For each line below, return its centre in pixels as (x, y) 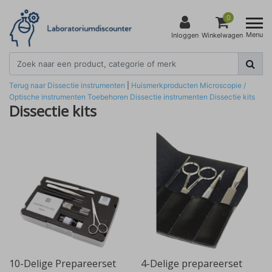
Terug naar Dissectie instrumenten (67, 85)
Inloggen (185, 36)
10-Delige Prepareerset (63, 263)
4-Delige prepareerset (191, 263)
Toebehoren (108, 97)
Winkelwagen (222, 36)
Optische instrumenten (47, 97)
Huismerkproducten (165, 85)
